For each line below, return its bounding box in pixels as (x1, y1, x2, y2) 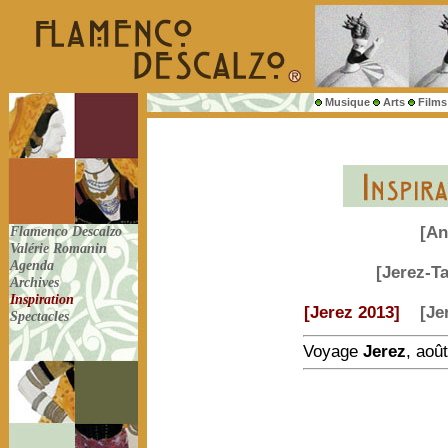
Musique (325, 96, 370, 108)
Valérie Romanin (10, 240, 111, 256)
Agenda (10, 257, 58, 273)
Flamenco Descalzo (10, 223, 126, 239)
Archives (10, 274, 63, 290)
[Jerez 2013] (304, 303, 400, 323)
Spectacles (10, 308, 73, 324)
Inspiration (10, 291, 74, 307)
